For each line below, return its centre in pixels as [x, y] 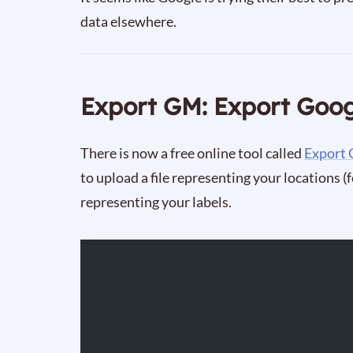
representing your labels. [156, 202]
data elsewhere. [128, 21]
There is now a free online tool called [192, 153]
